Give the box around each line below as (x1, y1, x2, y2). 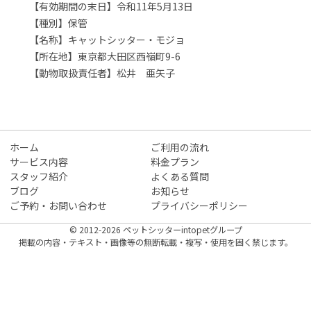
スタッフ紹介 (10, 169, 68, 183)
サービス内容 (10, 154, 68, 169)
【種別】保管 (29, 15, 87, 30)
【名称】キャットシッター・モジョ (29, 32, 185, 47)
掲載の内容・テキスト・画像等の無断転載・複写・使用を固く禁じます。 (18, 235, 293, 249)
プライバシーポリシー (151, 198, 248, 212)
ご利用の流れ (151, 140, 209, 154)
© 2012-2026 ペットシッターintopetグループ (69, 223, 242, 236)
